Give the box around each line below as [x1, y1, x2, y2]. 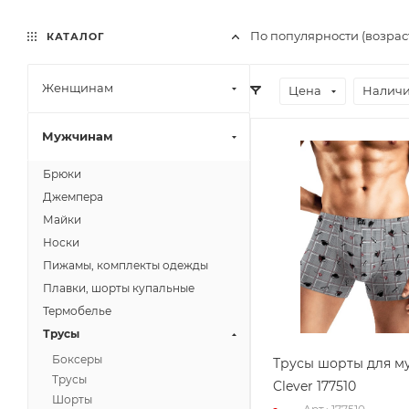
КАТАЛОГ [43, 30, 105, 43]
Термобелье [43, 304, 111, 318]
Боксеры [52, 352, 102, 366]
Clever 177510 [273, 377, 356, 394]
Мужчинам [42, 129, 113, 143]
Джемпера [43, 190, 103, 204]
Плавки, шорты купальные [43, 281, 194, 295]
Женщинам [42, 80, 113, 95]
